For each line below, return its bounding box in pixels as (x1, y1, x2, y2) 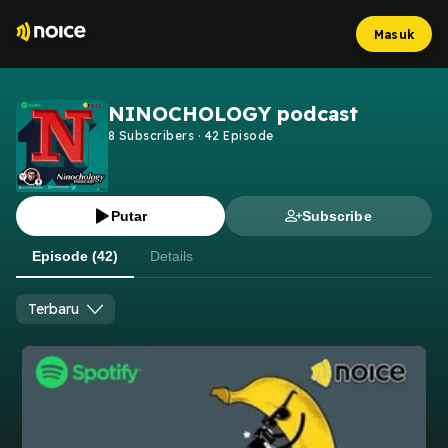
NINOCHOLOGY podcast (108, 101, 358, 126)
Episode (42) (32, 248, 118, 264)
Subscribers (115, 128, 195, 143)
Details (150, 248, 193, 264)
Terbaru (28, 300, 79, 318)
